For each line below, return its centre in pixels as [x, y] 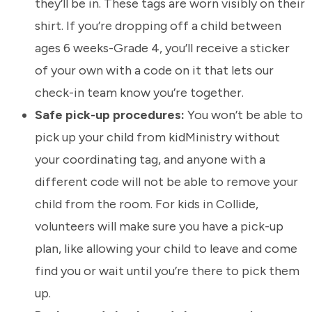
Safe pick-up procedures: [110, 115]
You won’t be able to [244, 115]
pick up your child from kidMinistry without [157, 138]
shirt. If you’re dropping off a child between [158, 26]
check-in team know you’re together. [139, 93]
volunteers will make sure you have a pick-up [159, 227]
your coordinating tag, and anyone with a [150, 160]
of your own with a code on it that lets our [154, 71]
